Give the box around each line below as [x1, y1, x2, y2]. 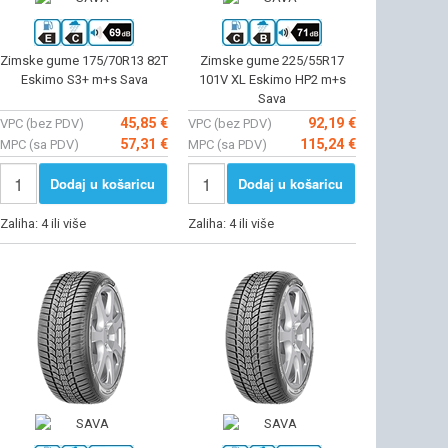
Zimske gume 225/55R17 [200, 52, 344, 68]
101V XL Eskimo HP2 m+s [198, 71, 346, 87]
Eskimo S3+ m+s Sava [20, 71, 148, 87]
